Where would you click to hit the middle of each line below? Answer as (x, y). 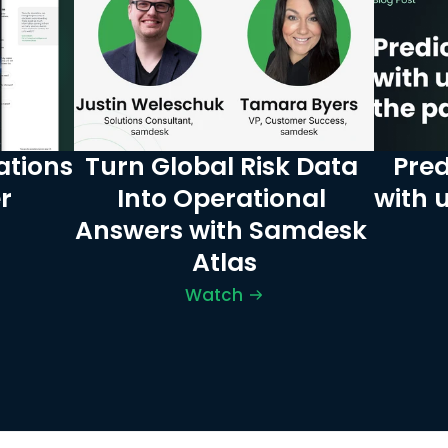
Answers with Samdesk (221, 230)
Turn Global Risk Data (221, 166)
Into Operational (221, 198)
